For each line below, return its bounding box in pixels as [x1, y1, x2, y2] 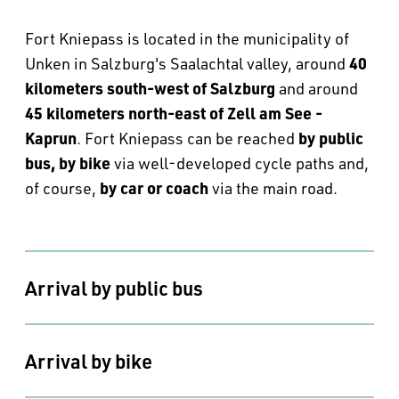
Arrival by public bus [25, 275, 203, 300]
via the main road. [208, 178, 338, 198]
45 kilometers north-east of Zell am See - [25, 102, 322, 123]
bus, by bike [25, 152, 114, 173]
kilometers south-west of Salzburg [25, 77, 275, 98]
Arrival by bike [25, 348, 152, 373]
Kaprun [25, 127, 77, 148]
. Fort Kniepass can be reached [77, 128, 298, 148]
